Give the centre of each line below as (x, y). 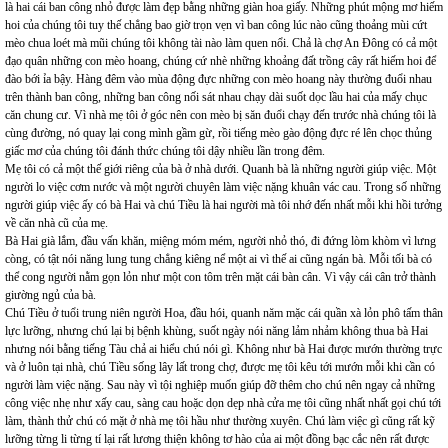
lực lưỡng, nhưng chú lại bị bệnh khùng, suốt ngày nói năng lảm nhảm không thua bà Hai (216, 331)
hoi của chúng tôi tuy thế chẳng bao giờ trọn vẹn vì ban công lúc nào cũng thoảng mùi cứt (216, 25)
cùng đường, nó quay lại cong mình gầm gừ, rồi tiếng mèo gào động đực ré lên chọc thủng (218, 133)
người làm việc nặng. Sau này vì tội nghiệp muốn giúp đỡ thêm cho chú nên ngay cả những (220, 385)
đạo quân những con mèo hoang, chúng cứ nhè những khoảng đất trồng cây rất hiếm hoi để (220, 61)
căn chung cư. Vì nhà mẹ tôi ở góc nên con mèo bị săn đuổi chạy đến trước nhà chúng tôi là (220, 115)
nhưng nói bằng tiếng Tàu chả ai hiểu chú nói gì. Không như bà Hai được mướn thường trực (223, 349)
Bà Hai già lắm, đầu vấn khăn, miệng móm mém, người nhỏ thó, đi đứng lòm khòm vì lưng (220, 241)
